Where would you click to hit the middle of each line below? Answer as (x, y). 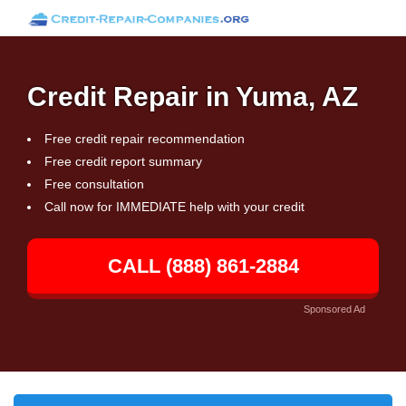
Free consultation (94, 184)
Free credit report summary (123, 161)
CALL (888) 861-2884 (203, 266)
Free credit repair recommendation (145, 139)
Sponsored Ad (334, 309)
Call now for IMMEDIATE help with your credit (174, 207)
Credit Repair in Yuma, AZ (193, 97)
